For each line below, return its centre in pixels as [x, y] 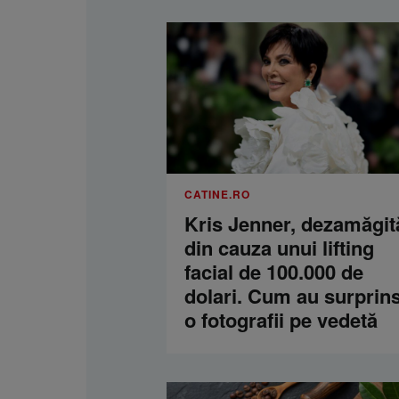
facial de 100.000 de [274, 271]
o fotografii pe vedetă [281, 319]
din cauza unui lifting [279, 247]
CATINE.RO [217, 194]
